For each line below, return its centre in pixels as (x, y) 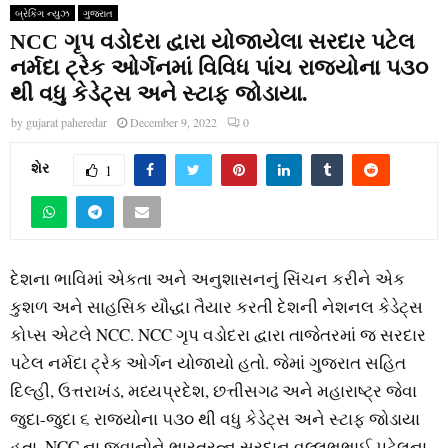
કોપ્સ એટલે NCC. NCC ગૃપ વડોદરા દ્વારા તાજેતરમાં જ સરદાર (218, 335)
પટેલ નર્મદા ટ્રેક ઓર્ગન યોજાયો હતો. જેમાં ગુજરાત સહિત (208, 363)
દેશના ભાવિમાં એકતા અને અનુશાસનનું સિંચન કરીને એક (207, 279)
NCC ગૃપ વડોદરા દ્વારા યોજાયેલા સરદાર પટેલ (212, 41)
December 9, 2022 (173, 121)
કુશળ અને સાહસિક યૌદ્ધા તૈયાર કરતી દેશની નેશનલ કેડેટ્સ (216, 307)
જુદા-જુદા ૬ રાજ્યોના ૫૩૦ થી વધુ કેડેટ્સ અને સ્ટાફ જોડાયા (215, 419)
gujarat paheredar (66, 121)
